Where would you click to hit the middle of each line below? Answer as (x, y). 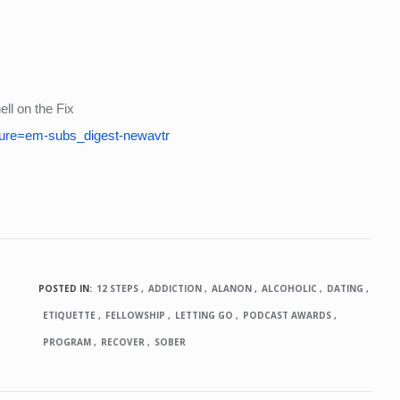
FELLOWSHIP (135, 315)
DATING (345, 288)
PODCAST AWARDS (287, 315)
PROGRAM (67, 342)
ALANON (231, 288)
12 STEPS (117, 288)
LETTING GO (204, 315)
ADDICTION (175, 288)
